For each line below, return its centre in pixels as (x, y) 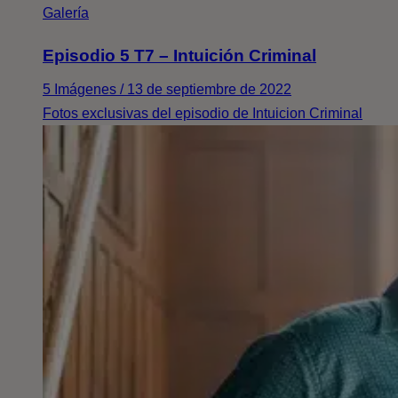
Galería (66, 12)
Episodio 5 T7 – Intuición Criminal (179, 56)
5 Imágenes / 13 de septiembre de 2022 (167, 90)
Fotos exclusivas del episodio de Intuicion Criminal (203, 114)
